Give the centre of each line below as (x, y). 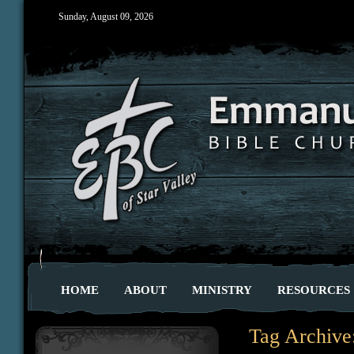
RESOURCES (314, 290)
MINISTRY (222, 290)
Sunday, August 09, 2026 (106, 17)
